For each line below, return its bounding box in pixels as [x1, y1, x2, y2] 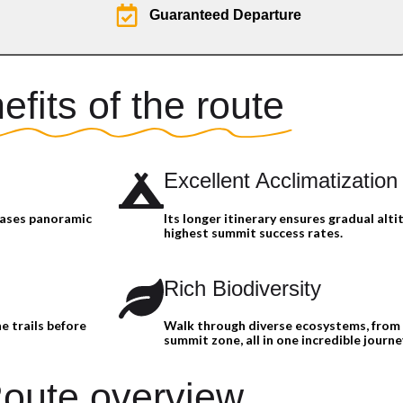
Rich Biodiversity [164, 275, 321, 300]
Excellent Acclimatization [164, 168, 398, 193]
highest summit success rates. [164, 224, 343, 240]
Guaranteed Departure [148, 7, 301, 23]
